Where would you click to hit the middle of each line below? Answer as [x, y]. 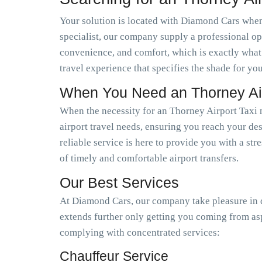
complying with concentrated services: [140, 232]
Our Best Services [119, 182]
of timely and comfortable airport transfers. [149, 158]
